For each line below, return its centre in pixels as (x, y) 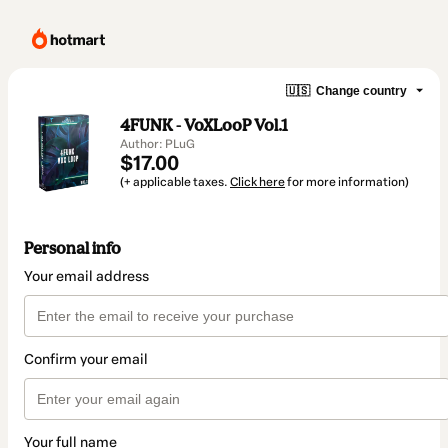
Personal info (72, 248)
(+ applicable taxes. (175, 182)
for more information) (347, 182)
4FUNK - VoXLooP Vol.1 (204, 125)
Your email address (86, 277)
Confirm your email (86, 360)
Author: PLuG (157, 144)
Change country (361, 90)
